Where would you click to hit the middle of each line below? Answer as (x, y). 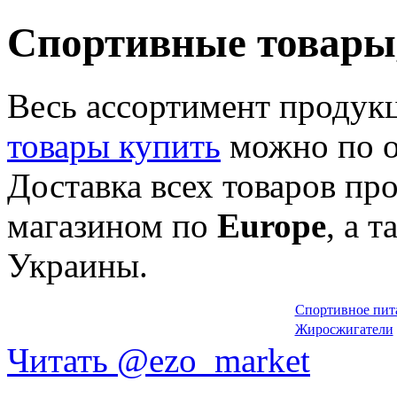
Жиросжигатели (344, 329)
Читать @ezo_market (159, 360)
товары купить (114, 145)
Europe (272, 225)
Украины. (78, 265)
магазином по (112, 225)
